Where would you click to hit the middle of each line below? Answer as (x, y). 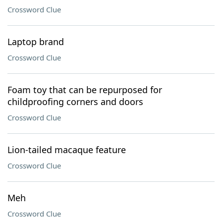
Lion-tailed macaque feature (67, 150)
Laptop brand (36, 42)
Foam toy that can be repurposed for (85, 90)
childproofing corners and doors (75, 102)
